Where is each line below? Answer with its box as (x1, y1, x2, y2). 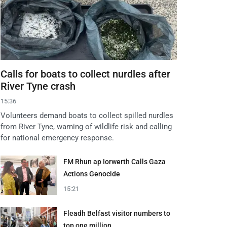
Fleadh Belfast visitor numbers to (63, 209, 170, 218)
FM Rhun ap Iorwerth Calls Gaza (63, 158, 166, 166)
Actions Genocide (63, 170, 120, 178)
